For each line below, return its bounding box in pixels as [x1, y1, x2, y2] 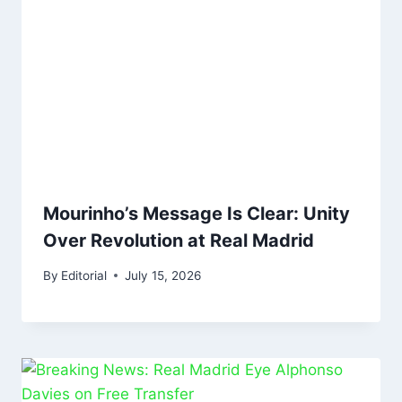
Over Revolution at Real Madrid [43, 230, 314, 252]
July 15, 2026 [125, 267, 202, 283]
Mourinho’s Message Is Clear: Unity [43, 203, 350, 225]
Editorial [61, 267, 108, 283]
